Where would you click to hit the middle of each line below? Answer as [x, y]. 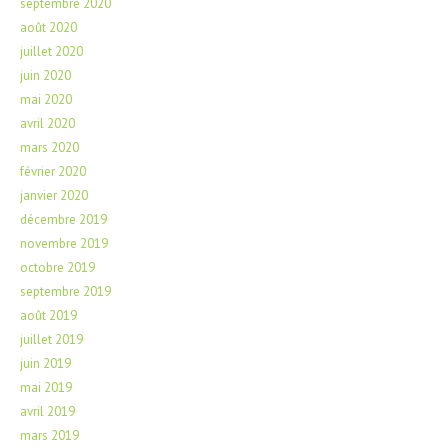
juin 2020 [45, 75]
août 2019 [48, 315]
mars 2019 [49, 435]
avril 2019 [47, 411]
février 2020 [53, 171]
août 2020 [48, 27]
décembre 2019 [63, 219]
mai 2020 [46, 99]
